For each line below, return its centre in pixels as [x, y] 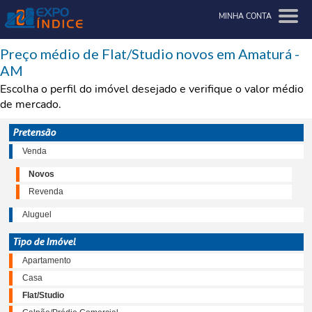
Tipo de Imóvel [44, 242]
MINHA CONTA [245, 16]
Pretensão [34, 133]
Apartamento [46, 261]
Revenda [46, 192]
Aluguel [37, 215]
